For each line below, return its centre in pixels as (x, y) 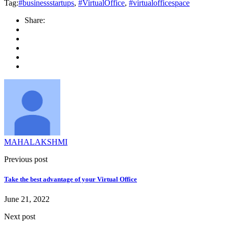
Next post (20, 217)
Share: (35, 20)
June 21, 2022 (27, 199)
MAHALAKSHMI (36, 142)
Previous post (26, 159)
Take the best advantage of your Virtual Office (71, 179)
